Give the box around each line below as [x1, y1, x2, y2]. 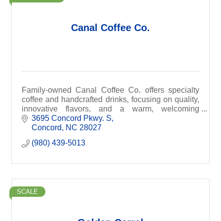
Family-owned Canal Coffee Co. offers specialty [22, 85, 199, 94]
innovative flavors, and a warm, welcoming [22, 104, 199, 113]
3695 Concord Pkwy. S [32, 114, 111, 123]
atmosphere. [22, 113, 65, 122]
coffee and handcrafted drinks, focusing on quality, [22, 95, 199, 104]
